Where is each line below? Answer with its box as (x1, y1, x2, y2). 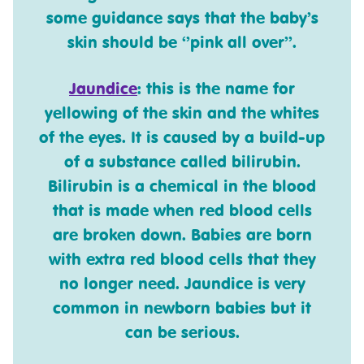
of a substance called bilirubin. (63, 151, 301, 172)
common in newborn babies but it (53, 297, 311, 318)
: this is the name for (137, 78, 295, 99)
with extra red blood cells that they (48, 249, 316, 270)
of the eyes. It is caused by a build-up (39, 127, 325, 148)
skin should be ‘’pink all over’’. (67, 32, 297, 53)
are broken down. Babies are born (52, 224, 312, 245)
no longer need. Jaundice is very (58, 273, 305, 294)
